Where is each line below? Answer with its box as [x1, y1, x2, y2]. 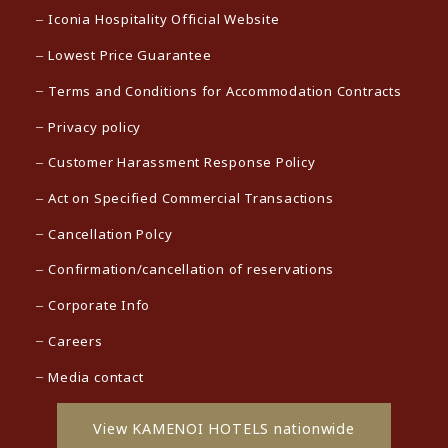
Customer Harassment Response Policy [48, 153, 316, 172]
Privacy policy [48, 117, 142, 136]
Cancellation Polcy [48, 224, 173, 243]
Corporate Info [48, 296, 151, 315]
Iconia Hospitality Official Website [48, 10, 280, 29]
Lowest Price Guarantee [48, 46, 212, 65]
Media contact [48, 367, 144, 386]
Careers [48, 331, 103, 350]
